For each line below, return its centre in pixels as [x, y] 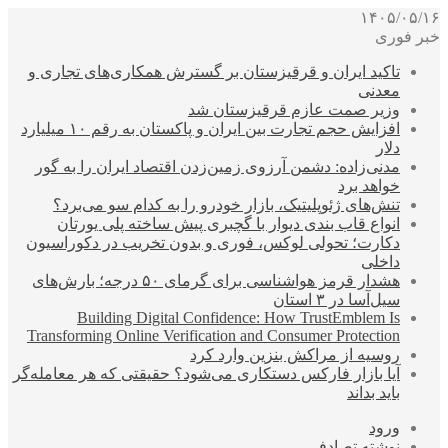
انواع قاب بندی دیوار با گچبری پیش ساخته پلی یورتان [228, 223]
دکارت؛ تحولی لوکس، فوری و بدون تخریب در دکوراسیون [213, 242]
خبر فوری [407, 36]
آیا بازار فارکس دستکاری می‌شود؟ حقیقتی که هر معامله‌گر [206, 373]
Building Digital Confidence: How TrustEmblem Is [238, 317]
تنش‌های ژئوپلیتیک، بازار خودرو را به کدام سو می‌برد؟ [226, 204]
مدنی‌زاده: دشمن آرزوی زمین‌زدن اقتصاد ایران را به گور [217, 166]
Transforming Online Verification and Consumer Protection [213, 335]
